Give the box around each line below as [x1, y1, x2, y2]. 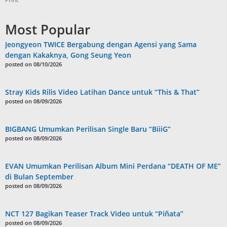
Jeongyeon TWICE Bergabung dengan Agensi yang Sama [5, 39, 197, 49]
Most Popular [5, 20, 90, 39]
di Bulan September [5, 171, 73, 181]
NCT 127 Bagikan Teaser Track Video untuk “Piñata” [5, 208, 183, 218]
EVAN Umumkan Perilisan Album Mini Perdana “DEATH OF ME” [5, 161, 221, 171]
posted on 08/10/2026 [5, 60, 62, 68]
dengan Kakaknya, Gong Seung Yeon [5, 50, 131, 60]
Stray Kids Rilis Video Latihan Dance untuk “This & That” [5, 87, 200, 97]
